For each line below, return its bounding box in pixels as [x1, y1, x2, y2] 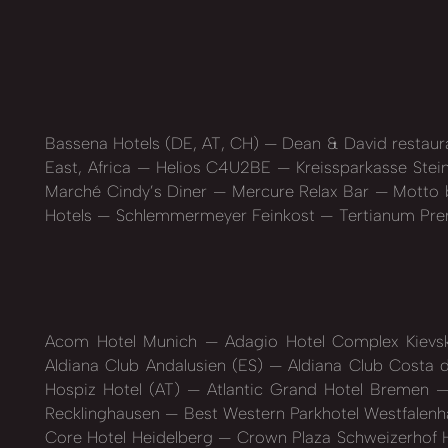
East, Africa [45, 156, 137, 177]
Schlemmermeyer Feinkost [110, 204, 321, 225]
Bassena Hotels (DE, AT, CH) [45, 132, 265, 153]
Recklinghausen [45, 403, 166, 424]
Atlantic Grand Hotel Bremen [200, 379, 436, 400]
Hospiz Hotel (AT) [45, 379, 187, 400]
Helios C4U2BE [149, 156, 278, 177]
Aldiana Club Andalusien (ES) [45, 355, 270, 376]
